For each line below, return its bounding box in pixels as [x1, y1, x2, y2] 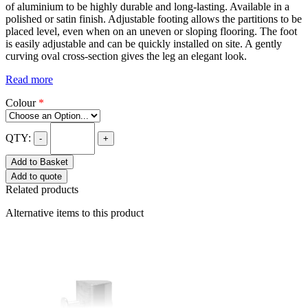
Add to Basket [11, 157, 68, 167]
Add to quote [11, 171, 62, 181]
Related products [5, 184, 78, 195]
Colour [5, 97, 38, 109]
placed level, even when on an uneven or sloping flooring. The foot [5, 25, 297, 37]
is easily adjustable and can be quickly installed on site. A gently [5, 38, 282, 49]
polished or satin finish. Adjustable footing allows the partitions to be [5, 13, 302, 25]
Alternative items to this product [5, 207, 144, 219]
